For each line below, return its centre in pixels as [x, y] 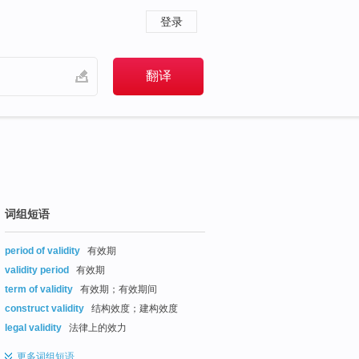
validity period [37, 270]
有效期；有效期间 [117, 289]
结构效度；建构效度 [133, 308]
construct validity [44, 308]
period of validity [42, 250]
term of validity [39, 289]
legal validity [33, 327]
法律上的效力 [97, 327]
